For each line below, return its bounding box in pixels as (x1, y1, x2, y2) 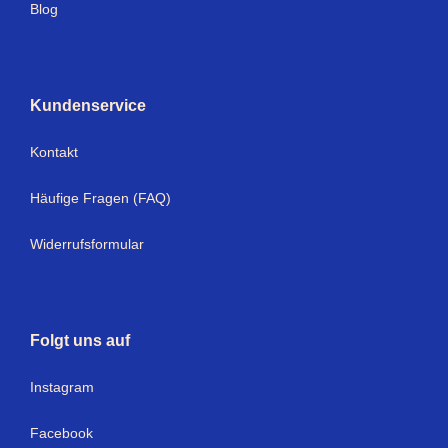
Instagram (30, 378, 94, 395)
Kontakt (30, 143, 78, 160)
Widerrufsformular (30, 235, 144, 252)
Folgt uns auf (30, 331, 130, 349)
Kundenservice (30, 96, 146, 114)
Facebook (30, 424, 93, 441)
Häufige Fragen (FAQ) (30, 189, 171, 206)
